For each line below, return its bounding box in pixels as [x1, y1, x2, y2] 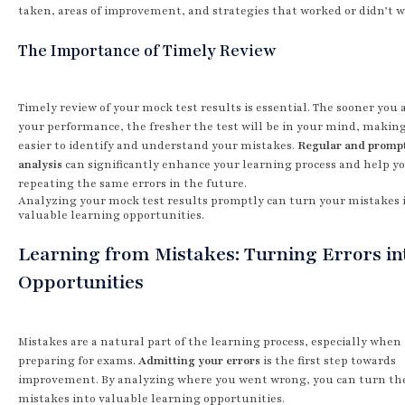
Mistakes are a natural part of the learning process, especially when [18, 334, 401, 349]
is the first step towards [260, 353, 396, 368]
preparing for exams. [18, 353, 138, 368]
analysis [18, 156, 62, 172]
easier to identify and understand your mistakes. [18, 137, 297, 153]
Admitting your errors [138, 353, 260, 368]
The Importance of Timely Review [18, 39, 277, 61]
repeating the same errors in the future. [18, 175, 247, 191]
